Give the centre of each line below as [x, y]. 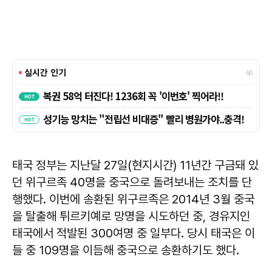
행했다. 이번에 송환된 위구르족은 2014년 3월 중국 [133, 199]
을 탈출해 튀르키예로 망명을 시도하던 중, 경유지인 [131, 216]
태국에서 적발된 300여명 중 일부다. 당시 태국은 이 [134, 233]
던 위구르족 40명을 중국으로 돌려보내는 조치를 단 [132, 182]
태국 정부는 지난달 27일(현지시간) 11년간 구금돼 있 [135, 165]
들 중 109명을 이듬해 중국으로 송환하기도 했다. [126, 250]
